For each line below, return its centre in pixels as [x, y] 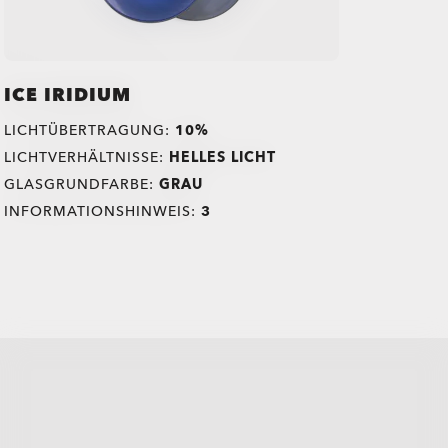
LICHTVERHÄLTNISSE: [87, 157]
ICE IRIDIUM [68, 95]
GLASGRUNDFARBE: [82, 184]
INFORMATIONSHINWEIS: [103, 211]
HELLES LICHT [223, 157]
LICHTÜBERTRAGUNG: [90, 130]
